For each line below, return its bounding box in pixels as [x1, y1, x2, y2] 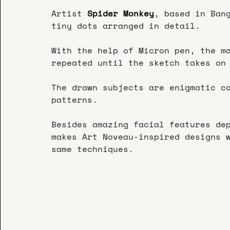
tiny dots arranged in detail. [51, 19, 200, 32]
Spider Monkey [82, 7, 154, 20]
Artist [51, 7, 82, 20]
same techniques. [51, 142, 133, 155]
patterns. [51, 93, 98, 106]
